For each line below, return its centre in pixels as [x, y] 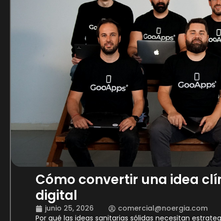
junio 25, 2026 [69, 208]
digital [56, 195]
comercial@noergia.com [163, 208]
